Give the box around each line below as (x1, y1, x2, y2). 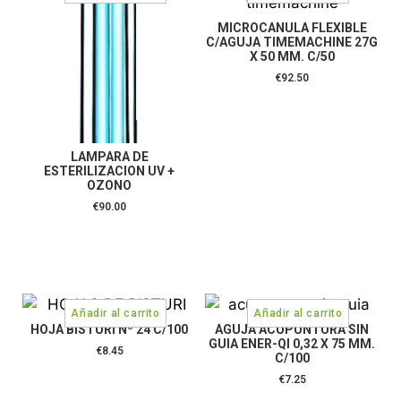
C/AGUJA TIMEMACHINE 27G (206, 34, 378, 49)
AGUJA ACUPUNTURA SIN (215, 321, 369, 337)
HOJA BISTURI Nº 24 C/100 (30, 321, 188, 337)
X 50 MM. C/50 (249, 48, 335, 64)
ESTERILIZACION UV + (44, 163, 175, 178)
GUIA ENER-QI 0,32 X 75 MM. (209, 336, 375, 351)
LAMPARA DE (70, 149, 149, 164)
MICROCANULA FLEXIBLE (217, 20, 367, 35)
